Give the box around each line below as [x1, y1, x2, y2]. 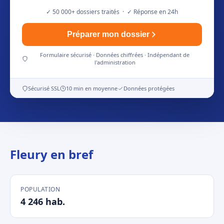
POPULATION [20, 185, 60, 193]
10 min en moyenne [66, 84, 117, 92]
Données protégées [123, 84, 174, 92]
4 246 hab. [20, 195, 65, 207]
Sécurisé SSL [28, 84, 60, 92]
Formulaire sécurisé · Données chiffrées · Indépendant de [40, 51, 190, 58]
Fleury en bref [10, 146, 93, 162]
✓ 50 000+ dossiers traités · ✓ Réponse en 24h [46, 7, 178, 16]
